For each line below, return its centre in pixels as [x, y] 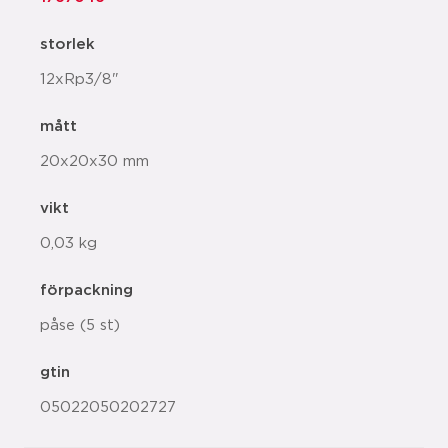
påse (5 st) [80, 325]
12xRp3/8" [79, 79]
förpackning [86, 290]
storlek [67, 44]
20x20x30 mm [94, 161]
